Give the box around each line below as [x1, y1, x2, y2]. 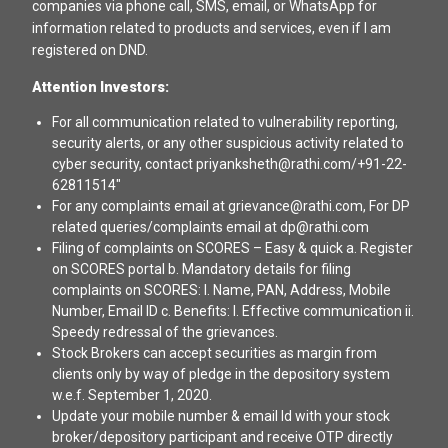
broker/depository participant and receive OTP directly [52, 428, 393, 445]
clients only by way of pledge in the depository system [52, 365, 390, 382]
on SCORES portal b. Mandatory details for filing [52, 260, 351, 277]
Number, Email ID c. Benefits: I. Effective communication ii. [52, 302, 414, 319]
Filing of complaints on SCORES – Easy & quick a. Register [52, 239, 413, 256]
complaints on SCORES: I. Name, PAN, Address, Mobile [52, 281, 391, 298]
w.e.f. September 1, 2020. [52, 386, 212, 403]
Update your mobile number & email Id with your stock [52, 407, 390, 424]
